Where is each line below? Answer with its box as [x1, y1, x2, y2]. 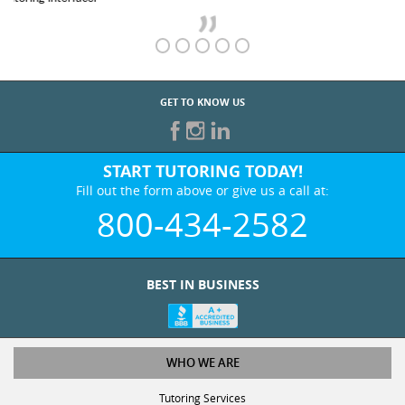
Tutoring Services [159, 373, 246, 389]
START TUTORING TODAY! [102, 143, 303, 166]
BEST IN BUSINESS [146, 259, 259, 277]
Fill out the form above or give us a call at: [76, 165, 329, 183]
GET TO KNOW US [160, 77, 245, 91]
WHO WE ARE [165, 337, 240, 354]
